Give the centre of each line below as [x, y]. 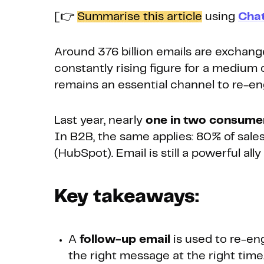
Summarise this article [140, 17]
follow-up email [125, 240]
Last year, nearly [100, 121]
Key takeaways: [129, 197]
